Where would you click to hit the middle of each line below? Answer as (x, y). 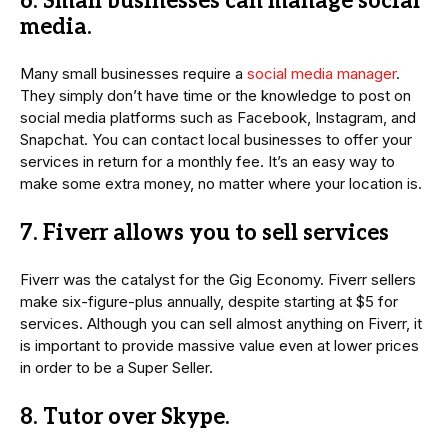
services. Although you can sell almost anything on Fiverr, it (221, 324)
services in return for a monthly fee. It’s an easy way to (207, 162)
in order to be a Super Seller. (116, 368)
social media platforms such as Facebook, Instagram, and (218, 118)
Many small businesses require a (133, 74)
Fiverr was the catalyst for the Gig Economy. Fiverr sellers (218, 280)
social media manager (321, 74)
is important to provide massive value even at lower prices (219, 346)
